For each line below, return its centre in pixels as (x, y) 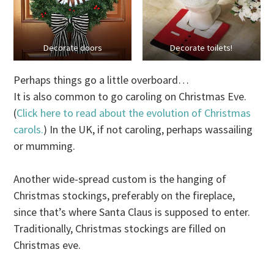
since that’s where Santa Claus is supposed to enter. (132, 212)
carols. (29, 130)
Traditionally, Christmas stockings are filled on (120, 229)
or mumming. (47, 146)
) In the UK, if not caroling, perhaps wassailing (148, 130)
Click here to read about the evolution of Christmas (134, 113)
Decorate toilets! (202, 48)
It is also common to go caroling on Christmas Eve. (130, 97)
